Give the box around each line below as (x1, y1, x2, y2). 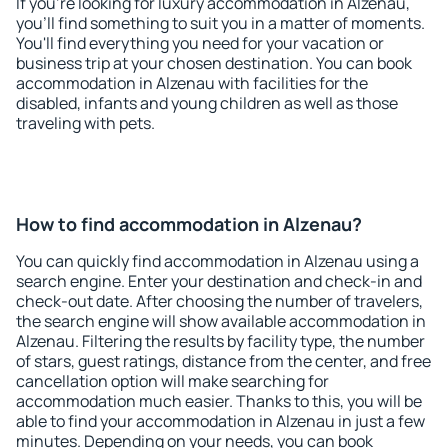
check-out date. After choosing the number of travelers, (16, 290, 423, 312)
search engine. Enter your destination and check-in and (16, 270, 422, 292)
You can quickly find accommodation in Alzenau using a (16, 250, 419, 272)
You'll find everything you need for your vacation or (16, 32, 384, 54)
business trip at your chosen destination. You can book (16, 52, 412, 74)
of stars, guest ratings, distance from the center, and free (16, 350, 431, 372)
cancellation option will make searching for (16, 370, 329, 392)
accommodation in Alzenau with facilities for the (16, 72, 368, 94)
